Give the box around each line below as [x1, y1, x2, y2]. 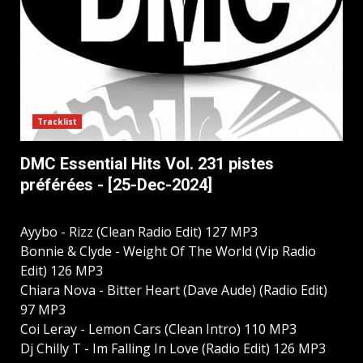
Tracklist [37, 116, 77, 128]
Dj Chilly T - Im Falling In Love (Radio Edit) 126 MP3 [20, 340, 326, 358]
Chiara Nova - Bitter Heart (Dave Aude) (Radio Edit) [20, 281, 327, 300]
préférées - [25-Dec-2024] [20, 175, 212, 195]
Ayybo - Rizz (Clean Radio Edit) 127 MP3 [20, 223, 258, 241]
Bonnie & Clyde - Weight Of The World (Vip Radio [20, 242, 316, 261]
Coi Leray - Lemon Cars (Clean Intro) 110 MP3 [20, 320, 297, 339]
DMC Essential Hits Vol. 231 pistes [20, 154, 274, 174]
